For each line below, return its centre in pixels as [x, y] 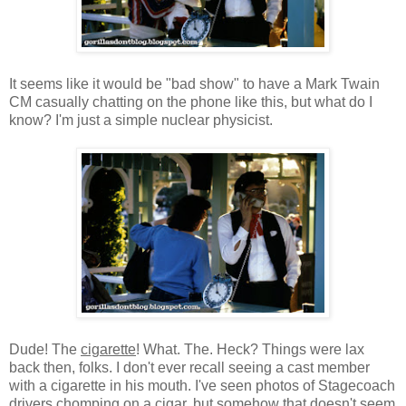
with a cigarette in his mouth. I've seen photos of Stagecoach [202, 385]
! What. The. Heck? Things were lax [250, 349]
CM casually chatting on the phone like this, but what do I [191, 101]
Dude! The [45, 349]
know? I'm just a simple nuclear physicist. [141, 120]
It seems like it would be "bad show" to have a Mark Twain [194, 83]
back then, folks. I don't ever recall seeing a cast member [189, 367]
